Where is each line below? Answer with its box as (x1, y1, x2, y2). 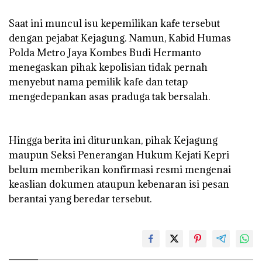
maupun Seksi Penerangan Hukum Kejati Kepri (9, 148, 229, 161)
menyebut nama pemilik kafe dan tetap (9, 75, 188, 88)
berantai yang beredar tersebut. (9, 192, 151, 205)
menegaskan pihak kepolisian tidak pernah (9, 60, 208, 74)
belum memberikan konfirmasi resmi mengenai (9, 163, 231, 176)
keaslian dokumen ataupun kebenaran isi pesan (9, 177, 229, 191)
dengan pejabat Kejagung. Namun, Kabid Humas (9, 31, 231, 44)
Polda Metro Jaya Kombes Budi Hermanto (9, 46, 201, 59)
